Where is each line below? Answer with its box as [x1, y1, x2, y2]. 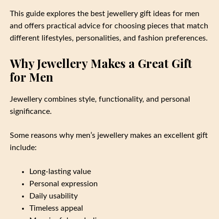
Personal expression [29, 180, 98, 188]
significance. [10, 108, 52, 116]
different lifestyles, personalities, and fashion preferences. [10, 34, 208, 43]
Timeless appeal [29, 204, 83, 213]
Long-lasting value [29, 168, 91, 176]
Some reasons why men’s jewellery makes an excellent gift [10, 131, 208, 140]
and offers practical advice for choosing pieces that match [10, 22, 208, 30]
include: [10, 144, 37, 152]
